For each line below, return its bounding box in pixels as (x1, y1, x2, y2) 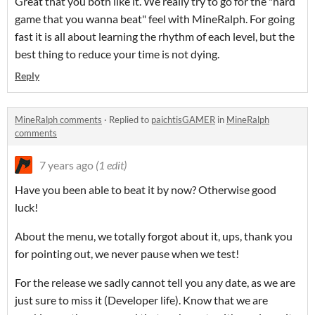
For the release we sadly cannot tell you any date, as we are (15, 276, 295, 290)
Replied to (109, 114, 151, 126)
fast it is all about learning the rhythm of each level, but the (15, 30, 295, 44)
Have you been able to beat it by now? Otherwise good (15, 183, 276, 197)
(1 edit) (96, 158, 127, 172)
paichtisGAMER (151, 114, 215, 126)
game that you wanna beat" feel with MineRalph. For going (15, 12, 295, 26)
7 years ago (39, 158, 94, 172)
